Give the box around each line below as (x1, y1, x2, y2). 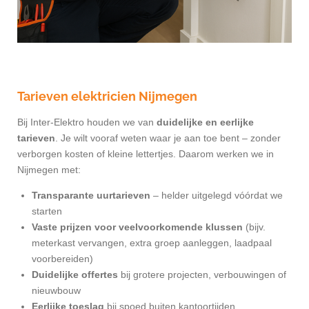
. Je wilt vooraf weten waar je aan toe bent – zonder (55, 132, 281, 144)
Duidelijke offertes (32, 269, 118, 281)
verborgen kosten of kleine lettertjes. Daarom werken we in (17, 148, 274, 160)
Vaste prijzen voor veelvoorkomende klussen (32, 221, 243, 233)
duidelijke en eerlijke (157, 117, 254, 128)
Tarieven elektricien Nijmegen (17, 89, 197, 104)
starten (32, 206, 62, 217)
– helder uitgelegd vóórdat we (150, 190, 283, 201)
